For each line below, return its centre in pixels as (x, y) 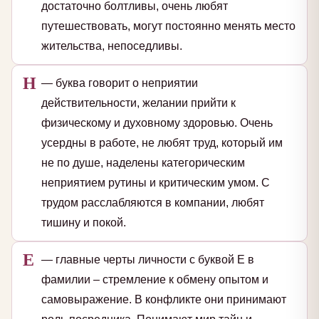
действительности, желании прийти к (138, 103)
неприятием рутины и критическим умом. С (156, 183)
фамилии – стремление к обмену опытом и (155, 280)
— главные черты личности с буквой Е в (148, 260)
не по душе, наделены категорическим (143, 163)
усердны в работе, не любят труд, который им (162, 143)
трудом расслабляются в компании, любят (153, 203)
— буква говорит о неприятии (120, 83)
